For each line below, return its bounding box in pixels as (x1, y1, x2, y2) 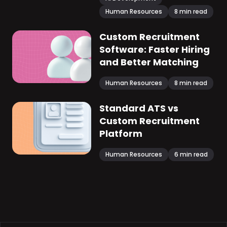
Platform (99, 127, 142, 140)
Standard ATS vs (99, 102, 178, 115)
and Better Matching (99, 56, 199, 69)
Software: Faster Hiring (99, 43, 210, 56)
